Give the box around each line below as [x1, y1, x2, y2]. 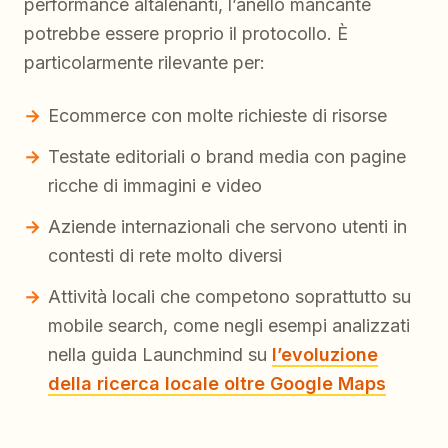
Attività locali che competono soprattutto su [48, 286, 411, 308]
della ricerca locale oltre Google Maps [48, 373, 386, 395]
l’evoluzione [272, 344, 378, 366]
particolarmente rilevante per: [24, 52, 265, 74]
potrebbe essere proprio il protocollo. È [24, 23, 348, 45]
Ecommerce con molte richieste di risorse [48, 105, 387, 127]
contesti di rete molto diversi [48, 245, 282, 267]
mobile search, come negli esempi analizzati [48, 315, 410, 337]
